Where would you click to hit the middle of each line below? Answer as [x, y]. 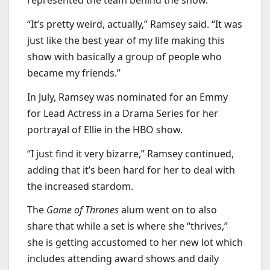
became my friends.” [75, 73]
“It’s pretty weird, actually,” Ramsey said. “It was [135, 24]
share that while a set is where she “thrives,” [127, 226]
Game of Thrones [83, 210]
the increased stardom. [81, 186]
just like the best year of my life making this [126, 40]
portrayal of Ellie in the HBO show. [106, 129]
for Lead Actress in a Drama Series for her [123, 113]
